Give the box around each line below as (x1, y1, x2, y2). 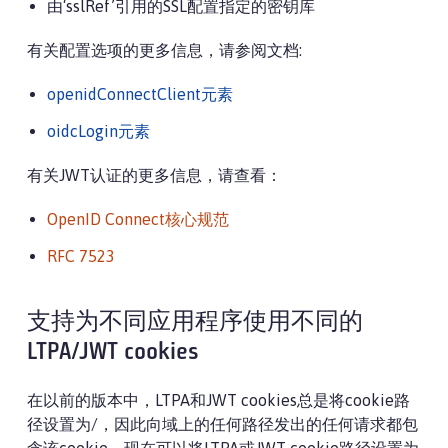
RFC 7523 (47, 247, 115, 265)
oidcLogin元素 (47, 122, 150, 140)
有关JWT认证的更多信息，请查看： (27, 166, 282, 184)
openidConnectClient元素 (47, 85, 233, 103)
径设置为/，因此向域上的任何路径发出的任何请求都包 (27, 415, 418, 433)
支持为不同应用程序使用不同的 (27, 311, 363, 335)
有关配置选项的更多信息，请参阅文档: (27, 41, 302, 59)
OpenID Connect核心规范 (47, 210, 229, 228)
